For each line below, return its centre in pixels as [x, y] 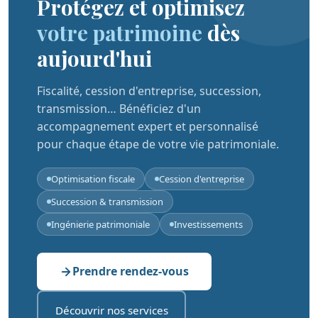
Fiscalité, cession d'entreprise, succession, [149, 91]
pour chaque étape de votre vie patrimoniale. [158, 144]
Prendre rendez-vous [131, 271]
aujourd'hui [94, 58]
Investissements [208, 224]
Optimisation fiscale [93, 179]
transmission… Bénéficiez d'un [119, 109]
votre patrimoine [120, 32]
